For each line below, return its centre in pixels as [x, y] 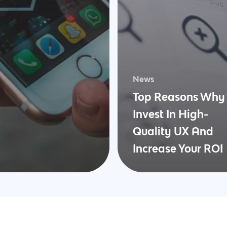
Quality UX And [173, 131]
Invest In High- [171, 114]
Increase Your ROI [178, 148]
